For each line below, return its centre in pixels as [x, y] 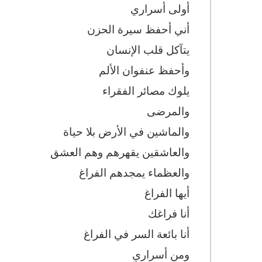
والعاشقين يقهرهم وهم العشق [120, 152]
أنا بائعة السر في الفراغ [135, 234]
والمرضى [168, 111]
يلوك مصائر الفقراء [146, 90]
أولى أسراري [160, 8]
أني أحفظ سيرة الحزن [138, 29]
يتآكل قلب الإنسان [148, 49]
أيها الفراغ [167, 193]
